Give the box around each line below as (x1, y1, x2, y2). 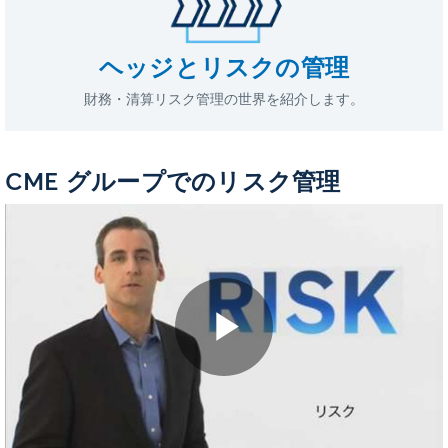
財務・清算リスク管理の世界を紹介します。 (84, 93, 364, 108)
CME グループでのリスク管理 (5, 171, 341, 196)
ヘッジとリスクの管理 (98, 56, 350, 81)
